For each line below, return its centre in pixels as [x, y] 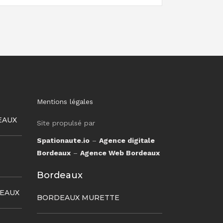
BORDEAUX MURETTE [78, 198]
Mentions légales [65, 102]
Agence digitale [127, 140]
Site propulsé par [66, 123]
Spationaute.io [63, 140]
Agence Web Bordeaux [120, 153]
